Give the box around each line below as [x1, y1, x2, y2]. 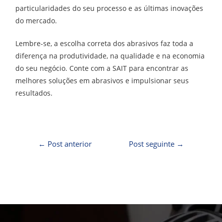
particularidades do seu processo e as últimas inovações [15, 3, 204, 13]
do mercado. [15, 15, 57, 25]
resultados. [15, 88, 53, 98]
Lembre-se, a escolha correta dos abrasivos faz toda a [15, 39, 194, 49]
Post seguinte [129, 139, 177, 149]
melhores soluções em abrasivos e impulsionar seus [15, 76, 189, 86]
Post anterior [45, 139, 92, 149]
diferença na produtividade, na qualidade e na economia [15, 51, 205, 61]
